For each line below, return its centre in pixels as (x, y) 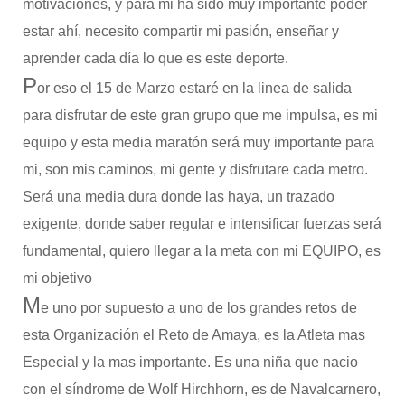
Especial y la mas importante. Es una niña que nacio (190, 362)
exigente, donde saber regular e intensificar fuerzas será (202, 224)
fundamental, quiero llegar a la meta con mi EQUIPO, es (201, 251)
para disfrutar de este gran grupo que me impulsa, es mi (200, 115)
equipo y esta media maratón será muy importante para (198, 142)
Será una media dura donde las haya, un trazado (178, 197)
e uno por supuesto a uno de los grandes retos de (198, 308)
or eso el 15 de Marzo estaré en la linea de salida (194, 88)
